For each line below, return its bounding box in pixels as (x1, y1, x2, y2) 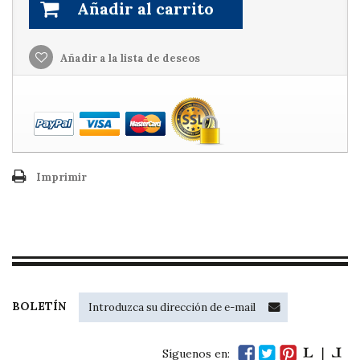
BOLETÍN (12, 299, 66, 313)
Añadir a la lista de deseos (58, 51, 200, 65)
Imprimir (36, 170, 87, 184)
